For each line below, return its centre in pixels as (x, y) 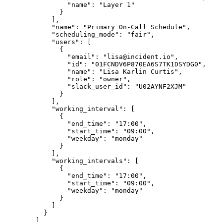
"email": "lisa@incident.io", (91, 57)
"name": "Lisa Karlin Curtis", (93, 72)
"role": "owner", (67, 79)
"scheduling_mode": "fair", (79, 35)
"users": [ (48, 42)
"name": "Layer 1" (69, 5)
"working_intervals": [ (71, 161)
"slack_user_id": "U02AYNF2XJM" (95, 87)
